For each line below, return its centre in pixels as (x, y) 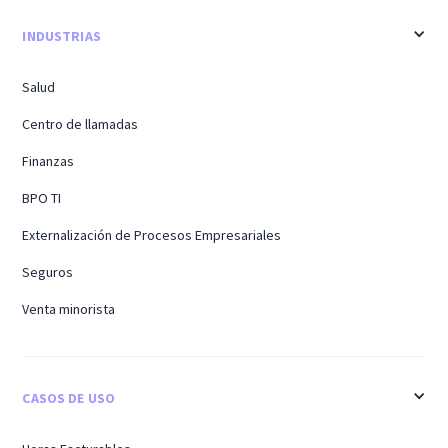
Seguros (48, 271)
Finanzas (48, 160)
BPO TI (42, 197)
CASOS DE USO (69, 397)
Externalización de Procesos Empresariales (152, 234)
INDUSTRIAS (61, 35)
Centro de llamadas (80, 123)
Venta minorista (69, 308)
